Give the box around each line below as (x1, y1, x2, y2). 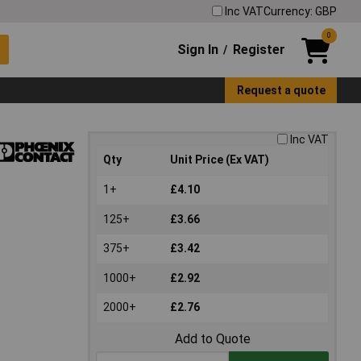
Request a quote (236, 83, 326, 97)
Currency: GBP (263, 4, 337, 18)
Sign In (177, 41, 219, 57)
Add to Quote (174, 331, 251, 347)
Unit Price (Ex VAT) (170, 153, 269, 167)
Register (232, 41, 285, 57)
